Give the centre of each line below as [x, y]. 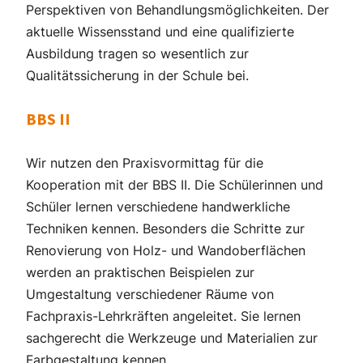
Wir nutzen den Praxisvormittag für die [145, 162]
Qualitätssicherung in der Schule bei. [137, 75]
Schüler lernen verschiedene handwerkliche [158, 206]
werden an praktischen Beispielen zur [140, 272]
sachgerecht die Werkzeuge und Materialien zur [172, 337]
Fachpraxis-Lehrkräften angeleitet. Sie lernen [163, 316]
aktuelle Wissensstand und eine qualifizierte [160, 31]
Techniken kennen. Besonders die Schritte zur [165, 228]
